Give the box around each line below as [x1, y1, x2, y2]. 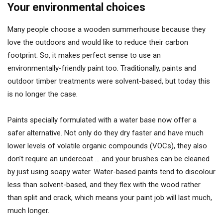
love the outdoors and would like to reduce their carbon [7, 38, 188, 47]
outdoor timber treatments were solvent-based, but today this [7, 77, 210, 86]
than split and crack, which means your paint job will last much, [7, 193, 212, 202]
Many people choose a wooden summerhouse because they [7, 25, 206, 34]
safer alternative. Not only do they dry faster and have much [7, 128, 204, 137]
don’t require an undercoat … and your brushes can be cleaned [7, 154, 210, 163]
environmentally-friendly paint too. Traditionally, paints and [7, 64, 196, 73]
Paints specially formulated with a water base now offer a [7, 115, 197, 124]
